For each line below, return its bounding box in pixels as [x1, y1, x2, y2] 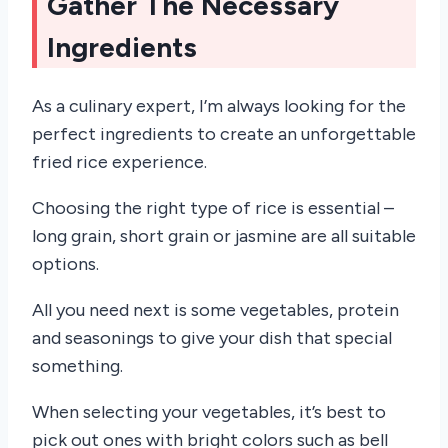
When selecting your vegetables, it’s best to [32, 400, 386, 423]
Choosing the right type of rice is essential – [32, 196, 394, 219]
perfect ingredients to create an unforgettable [32, 122, 416, 145]
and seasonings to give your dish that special [32, 326, 392, 349]
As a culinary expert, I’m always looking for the [32, 94, 406, 117]
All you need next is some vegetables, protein [32, 298, 399, 321]
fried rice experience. [32, 150, 207, 173]
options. [32, 252, 99, 275]
